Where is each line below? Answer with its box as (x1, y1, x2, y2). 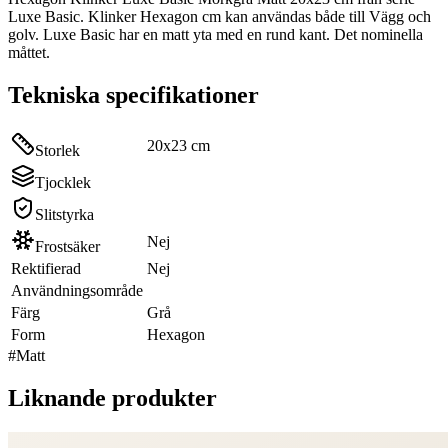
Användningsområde (11, 281, 143, 299)
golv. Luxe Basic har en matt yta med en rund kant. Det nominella (8, 25, 423, 43)
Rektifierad (11, 259, 81, 277)
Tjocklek (35, 173, 91, 191)
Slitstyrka (35, 205, 94, 223)
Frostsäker (35, 237, 100, 255)
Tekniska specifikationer (8, 81, 259, 108)
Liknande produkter (8, 384, 217, 411)
